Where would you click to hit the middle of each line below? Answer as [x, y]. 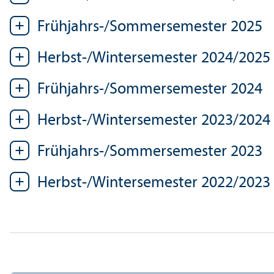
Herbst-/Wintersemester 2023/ [138, 120]
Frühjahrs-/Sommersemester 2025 [150, 27]
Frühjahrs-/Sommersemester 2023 [150, 152]
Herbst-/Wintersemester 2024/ [138, 58]
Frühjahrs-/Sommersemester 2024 [150, 89]
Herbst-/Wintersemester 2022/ [138, 183]
